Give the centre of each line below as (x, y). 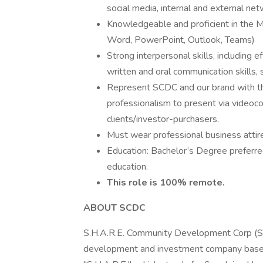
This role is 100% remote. (166, 183)
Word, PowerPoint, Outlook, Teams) (181, 40)
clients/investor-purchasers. (163, 119)
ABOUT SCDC (114, 208)
